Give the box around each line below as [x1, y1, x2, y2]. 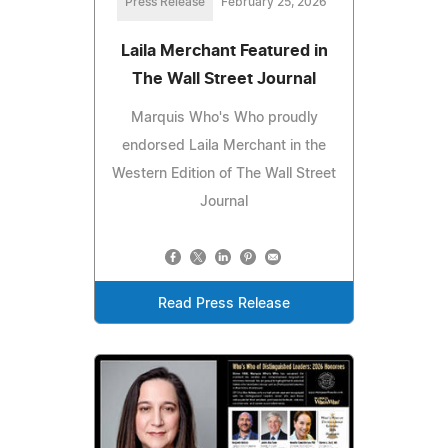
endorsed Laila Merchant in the [122, 139, 326, 154]
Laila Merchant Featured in [120, 43, 328, 60]
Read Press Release [158, 297, 290, 312]
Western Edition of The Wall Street [112, 167, 336, 182]
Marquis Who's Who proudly [130, 111, 318, 126]
